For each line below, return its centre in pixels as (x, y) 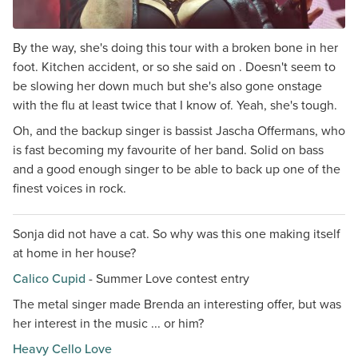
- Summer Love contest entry (167, 278)
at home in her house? (74, 253)
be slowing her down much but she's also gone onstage (167, 86)
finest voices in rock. (70, 188)
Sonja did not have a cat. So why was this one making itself (177, 234)
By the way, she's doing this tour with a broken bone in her (175, 48)
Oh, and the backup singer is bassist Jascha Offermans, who (179, 131)
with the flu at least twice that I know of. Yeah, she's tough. (175, 105)
